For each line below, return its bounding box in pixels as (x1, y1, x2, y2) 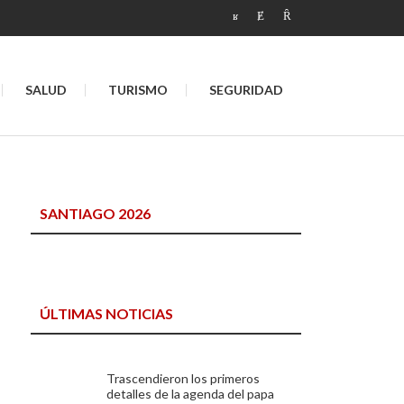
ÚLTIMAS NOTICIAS (40, 305, 174, 322)
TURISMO (108, 82, 168, 97)
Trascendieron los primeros (106, 371, 261, 386)
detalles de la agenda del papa (106, 386, 275, 401)
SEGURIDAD (209, 82, 283, 97)
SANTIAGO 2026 (40, 205, 151, 222)
